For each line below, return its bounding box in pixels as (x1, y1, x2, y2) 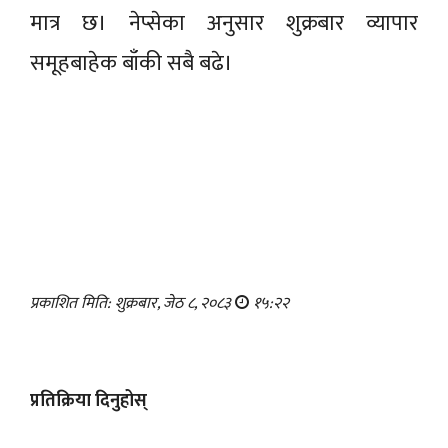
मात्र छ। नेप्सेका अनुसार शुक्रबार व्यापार (30, 5, 418, 43)
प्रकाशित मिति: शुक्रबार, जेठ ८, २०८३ (30, 290, 235, 318)
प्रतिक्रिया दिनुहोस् (30, 386, 147, 417)
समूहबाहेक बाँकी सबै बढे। (30, 45, 238, 83)
